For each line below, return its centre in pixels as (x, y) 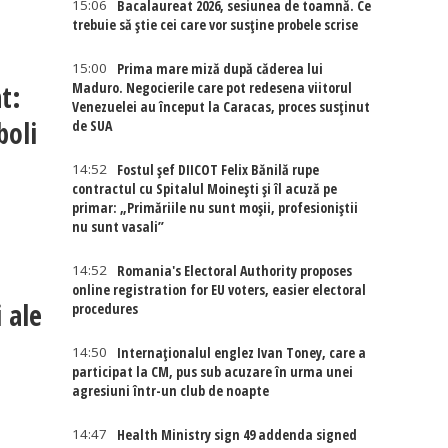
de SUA (92, 125)
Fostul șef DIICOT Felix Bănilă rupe (218, 169)
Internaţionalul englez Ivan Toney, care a (242, 352)
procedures (105, 308)
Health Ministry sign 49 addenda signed (237, 434)
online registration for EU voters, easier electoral (219, 289)
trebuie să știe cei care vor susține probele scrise (215, 24)
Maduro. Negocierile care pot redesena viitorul (212, 87)
